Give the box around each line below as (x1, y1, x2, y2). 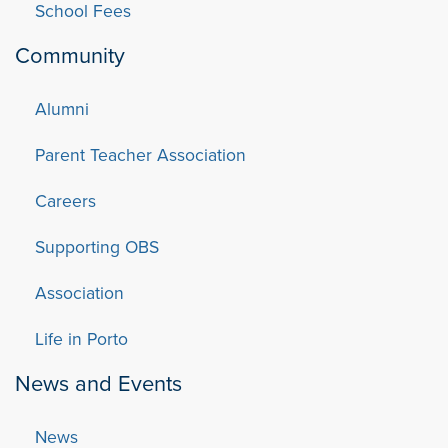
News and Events (15, 366, 182, 398)
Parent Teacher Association (35, 141, 246, 167)
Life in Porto (35, 325, 128, 351)
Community (15, 38, 125, 70)
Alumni (35, 95, 89, 121)
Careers (35, 187, 96, 213)
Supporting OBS (35, 233, 159, 259)
